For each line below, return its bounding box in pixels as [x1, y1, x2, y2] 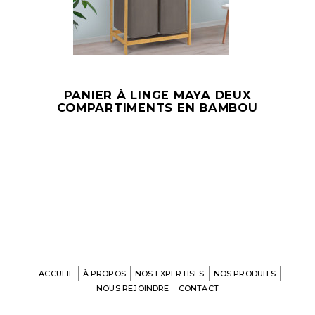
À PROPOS [82, 269, 126, 278]
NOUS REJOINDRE [96, 283, 169, 293]
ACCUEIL [39, 269, 74, 278]
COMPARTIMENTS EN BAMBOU [57, 101, 258, 115]
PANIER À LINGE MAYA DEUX [63, 88, 252, 102]
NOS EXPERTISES [135, 269, 205, 278]
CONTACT [178, 283, 219, 293]
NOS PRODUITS [213, 269, 276, 278]
